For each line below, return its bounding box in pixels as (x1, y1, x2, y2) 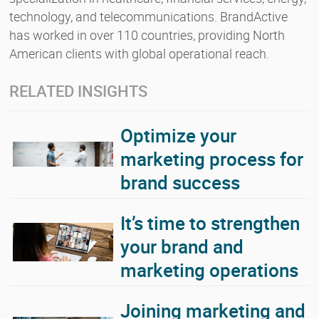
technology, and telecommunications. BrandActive (9, 8, 288, 25)
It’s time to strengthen (120, 211, 300, 236)
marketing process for (120, 147, 303, 172)
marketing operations (120, 258, 298, 283)
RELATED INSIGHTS (9, 80, 147, 101)
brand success (120, 170, 240, 195)
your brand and (120, 234, 244, 259)
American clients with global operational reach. (9, 45, 269, 62)
